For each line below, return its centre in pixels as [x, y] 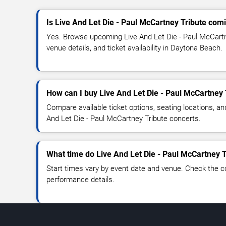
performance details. [80, 179]
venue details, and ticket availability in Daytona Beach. [134, 48]
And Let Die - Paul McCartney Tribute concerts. [124, 118]
